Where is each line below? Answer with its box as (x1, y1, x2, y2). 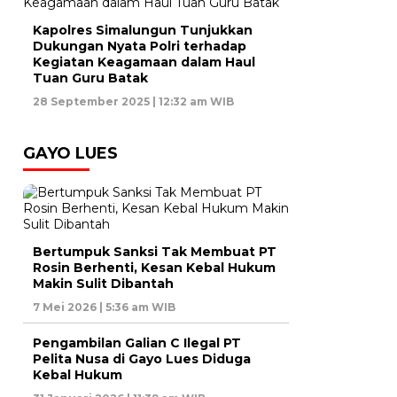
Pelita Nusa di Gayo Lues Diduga (33, 351, 251, 368)
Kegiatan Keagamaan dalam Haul (33, 54, 255, 71)
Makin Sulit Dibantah (33, 276, 174, 292)
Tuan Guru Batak (33, 70, 148, 87)
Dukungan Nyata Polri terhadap (33, 38, 246, 55)
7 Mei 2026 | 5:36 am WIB (33, 300, 175, 315)
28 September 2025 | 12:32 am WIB (33, 95, 234, 109)
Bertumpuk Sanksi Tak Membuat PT (33, 244, 276, 261)
